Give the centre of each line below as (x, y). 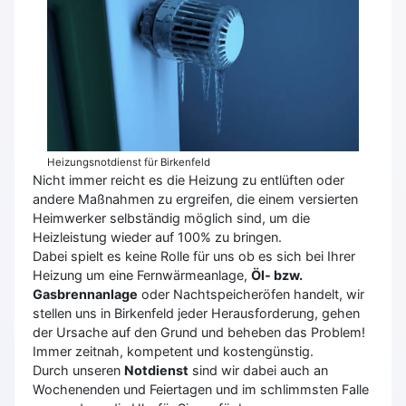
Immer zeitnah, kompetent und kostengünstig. (173, 351)
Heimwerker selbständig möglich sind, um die (171, 217)
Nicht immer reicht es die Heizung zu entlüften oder (188, 179)
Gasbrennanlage (85, 294)
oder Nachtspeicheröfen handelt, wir (251, 294)
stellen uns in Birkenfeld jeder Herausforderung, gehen (196, 313)
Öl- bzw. (277, 275)
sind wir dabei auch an (258, 370)
